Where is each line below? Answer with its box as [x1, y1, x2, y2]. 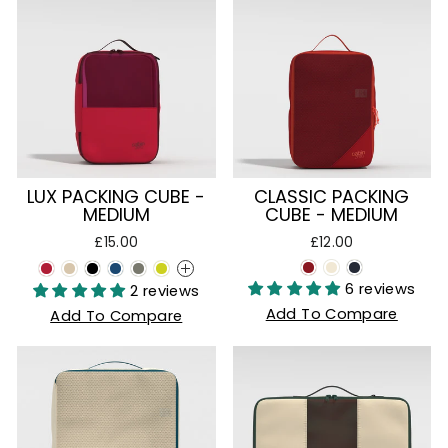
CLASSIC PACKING [254, 184, 410, 209]
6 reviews [345, 279, 416, 299]
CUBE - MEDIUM [265, 202, 399, 227]
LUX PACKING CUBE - [27, 184, 206, 209]
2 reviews [130, 281, 200, 301]
